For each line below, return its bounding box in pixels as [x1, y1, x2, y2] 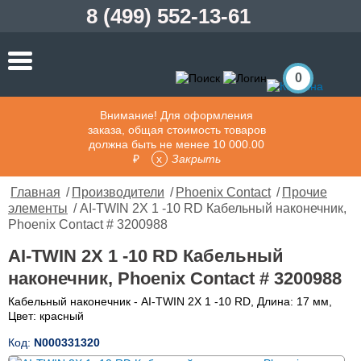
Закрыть [171, 152, 221, 165]
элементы [8, 201, 68, 215]
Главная [10, 185, 60, 199]
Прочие [282, 185, 327, 199]
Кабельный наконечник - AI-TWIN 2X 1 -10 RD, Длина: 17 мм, [8, 295, 332, 308]
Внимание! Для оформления [100, 109, 253, 122]
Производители [72, 185, 164, 199]
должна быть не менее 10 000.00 [89, 138, 264, 151]
